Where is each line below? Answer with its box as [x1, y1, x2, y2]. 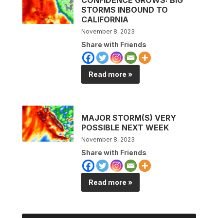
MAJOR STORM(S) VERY [81, 112, 177, 123]
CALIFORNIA [81, 14, 129, 24]
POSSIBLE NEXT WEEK [81, 122, 169, 132]
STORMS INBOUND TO [81, 4, 168, 15]
